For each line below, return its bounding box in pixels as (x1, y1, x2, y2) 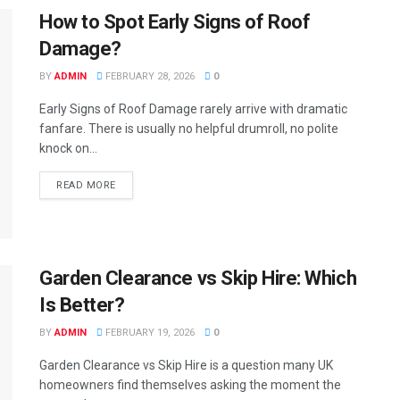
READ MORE (56, 179, 116, 191)
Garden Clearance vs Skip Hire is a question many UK (39, 358, 333, 373)
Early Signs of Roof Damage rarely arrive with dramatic (39, 102, 347, 116)
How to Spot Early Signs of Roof (39, 11, 311, 33)
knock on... (39, 141, 97, 155)
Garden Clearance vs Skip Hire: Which (39, 267, 357, 290)
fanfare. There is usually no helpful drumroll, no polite (39, 121, 338, 136)
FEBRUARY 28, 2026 (103, 71, 195, 82)
